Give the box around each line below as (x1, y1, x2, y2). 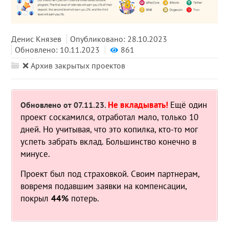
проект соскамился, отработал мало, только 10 (20, 111, 199, 123)
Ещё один (170, 99, 208, 110)
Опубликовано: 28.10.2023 (70, 33, 168, 44)
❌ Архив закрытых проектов (22, 60, 126, 71)
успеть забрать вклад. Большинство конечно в (20, 135, 197, 147)
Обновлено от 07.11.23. (20, 99, 108, 110)
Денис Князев (11, 33, 62, 44)
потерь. (68, 192, 100, 204)
